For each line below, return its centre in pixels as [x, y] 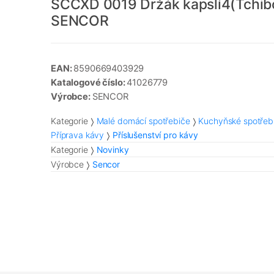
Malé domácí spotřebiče [143, 121]
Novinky [113, 150]
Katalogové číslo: [89, 83]
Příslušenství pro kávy [155, 135]
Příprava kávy [78, 135]
